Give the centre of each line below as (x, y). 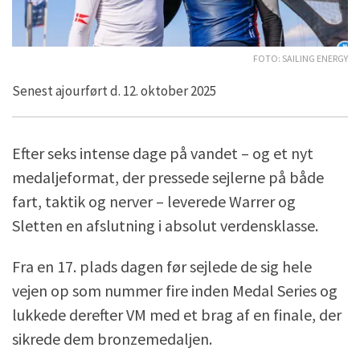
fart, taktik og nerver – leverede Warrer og (154, 201)
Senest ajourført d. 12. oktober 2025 (114, 90)
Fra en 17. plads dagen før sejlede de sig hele (162, 266)
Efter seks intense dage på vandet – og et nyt (163, 153)
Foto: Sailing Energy (301, 57)
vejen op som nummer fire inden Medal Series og (175, 290)
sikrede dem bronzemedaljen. (112, 338)
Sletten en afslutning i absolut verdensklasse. (165, 225)
